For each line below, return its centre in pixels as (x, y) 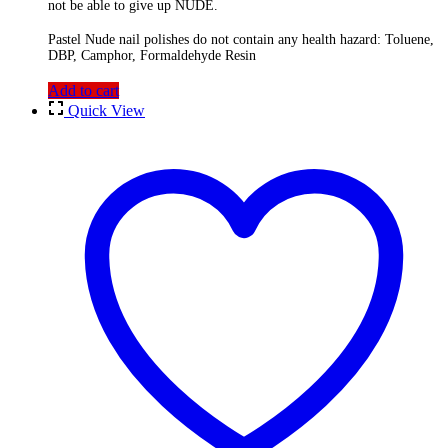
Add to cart (83, 91)
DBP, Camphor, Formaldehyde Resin (152, 56)
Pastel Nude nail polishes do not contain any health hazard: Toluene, (241, 40)
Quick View (106, 111)
